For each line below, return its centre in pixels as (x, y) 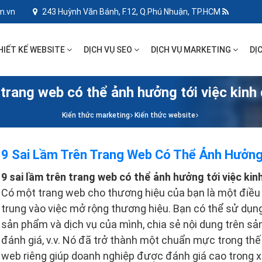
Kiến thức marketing (96, 115)
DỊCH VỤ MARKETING (192, 50)
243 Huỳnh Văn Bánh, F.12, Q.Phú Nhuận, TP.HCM (131, 12)
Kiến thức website (165, 115)
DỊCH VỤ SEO (108, 50)
